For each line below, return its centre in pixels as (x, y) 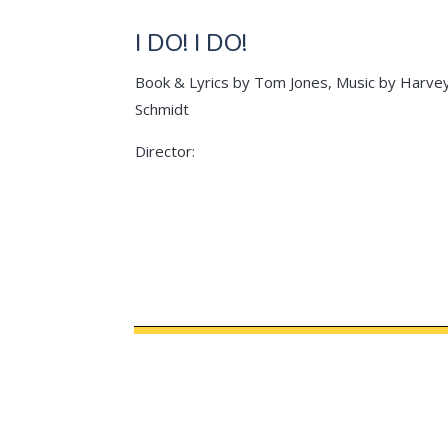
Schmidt (161, 108)
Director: (164, 150)
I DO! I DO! (190, 42)
